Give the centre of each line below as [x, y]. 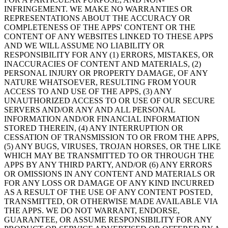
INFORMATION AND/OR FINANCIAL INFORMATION [102, 119]
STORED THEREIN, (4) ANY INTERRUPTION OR [94, 128]
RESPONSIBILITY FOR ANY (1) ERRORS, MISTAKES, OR [109, 54]
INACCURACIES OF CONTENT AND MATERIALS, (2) [103, 64]
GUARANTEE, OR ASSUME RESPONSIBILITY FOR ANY [108, 219]
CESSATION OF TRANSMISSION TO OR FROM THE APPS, [111, 137]
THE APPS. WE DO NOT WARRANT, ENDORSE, [92, 210]
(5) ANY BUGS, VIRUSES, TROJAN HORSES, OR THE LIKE [112, 146]
